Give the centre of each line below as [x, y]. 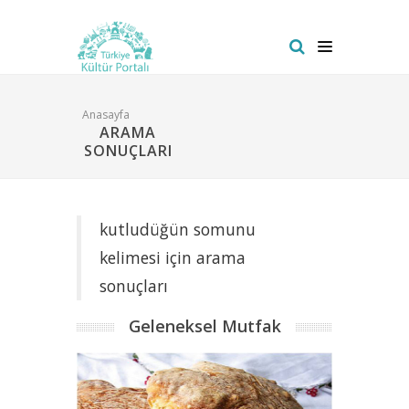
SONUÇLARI [128, 151]
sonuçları [134, 286]
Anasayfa [106, 115]
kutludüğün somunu [178, 229]
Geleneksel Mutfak [204, 326]
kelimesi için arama [173, 257]
